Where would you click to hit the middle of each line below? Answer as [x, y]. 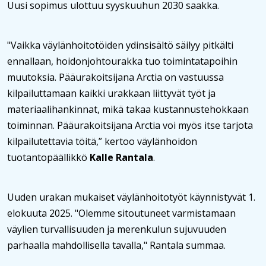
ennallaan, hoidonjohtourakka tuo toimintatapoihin [122, 61]
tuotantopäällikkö [48, 157]
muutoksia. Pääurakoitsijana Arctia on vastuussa [115, 77]
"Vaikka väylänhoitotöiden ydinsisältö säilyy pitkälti [120, 45]
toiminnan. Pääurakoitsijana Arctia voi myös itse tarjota [130, 125]
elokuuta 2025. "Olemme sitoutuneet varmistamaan [121, 213]
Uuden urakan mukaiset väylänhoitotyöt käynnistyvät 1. [131, 197]
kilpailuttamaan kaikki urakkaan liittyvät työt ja [111, 93]
